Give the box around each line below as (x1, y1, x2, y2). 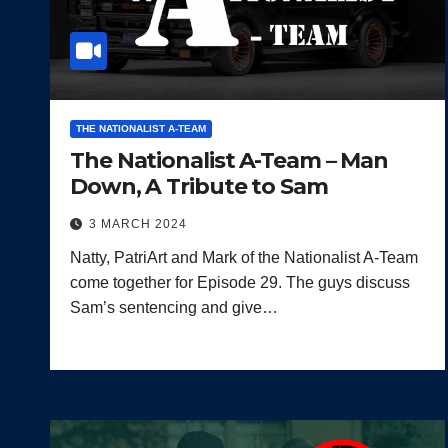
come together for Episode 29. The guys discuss (70, 273, 410, 291)
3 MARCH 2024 (89, 216, 187, 231)
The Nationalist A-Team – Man (70, 146, 389, 174)
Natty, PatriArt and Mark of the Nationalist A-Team (70, 248, 418, 266)
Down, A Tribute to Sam (70, 172, 328, 200)
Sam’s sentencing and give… (70, 298, 278, 316)
